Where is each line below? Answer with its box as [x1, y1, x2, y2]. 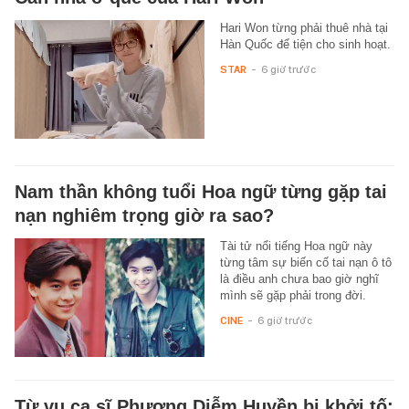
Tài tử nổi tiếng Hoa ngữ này [219, 238, 372, 253]
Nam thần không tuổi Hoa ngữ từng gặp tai [15, 181, 387, 202]
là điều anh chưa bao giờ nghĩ [219, 271, 379, 286]
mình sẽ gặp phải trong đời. [219, 288, 366, 302]
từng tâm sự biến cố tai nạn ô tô [219, 255, 392, 269]
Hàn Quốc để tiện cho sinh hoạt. [219, 37, 391, 51]
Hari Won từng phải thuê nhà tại [219, 20, 388, 35]
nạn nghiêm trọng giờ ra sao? [15, 204, 274, 225]
